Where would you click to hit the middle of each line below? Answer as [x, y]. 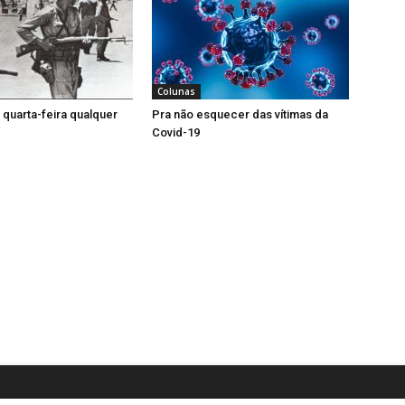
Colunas [176, 92]
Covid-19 [176, 133]
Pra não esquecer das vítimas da [240, 115]
